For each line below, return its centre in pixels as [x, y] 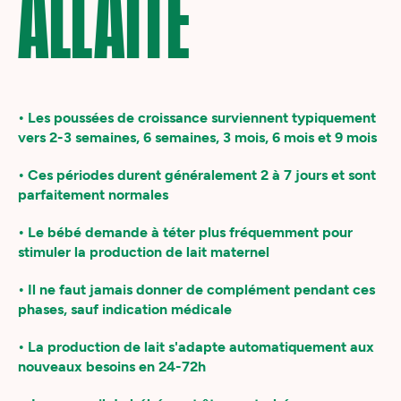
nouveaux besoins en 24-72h [112, 367]
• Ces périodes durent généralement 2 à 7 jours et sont [197, 175]
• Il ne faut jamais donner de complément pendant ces [196, 290]
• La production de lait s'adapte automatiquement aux [196, 347]
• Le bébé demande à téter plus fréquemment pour [185, 232]
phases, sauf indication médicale [127, 309]
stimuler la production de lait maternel [145, 252]
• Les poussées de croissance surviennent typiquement [197, 118]
